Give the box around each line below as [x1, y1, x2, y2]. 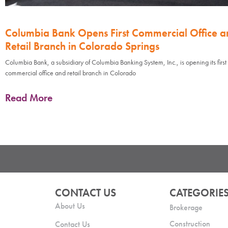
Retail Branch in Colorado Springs [5, 39, 159, 53]
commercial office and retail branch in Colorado [5, 68, 136, 78]
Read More [5, 91, 52, 105]
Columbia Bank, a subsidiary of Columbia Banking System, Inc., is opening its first [5, 58, 226, 67]
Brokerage [169, 202, 203, 213]
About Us [54, 200, 85, 211]
